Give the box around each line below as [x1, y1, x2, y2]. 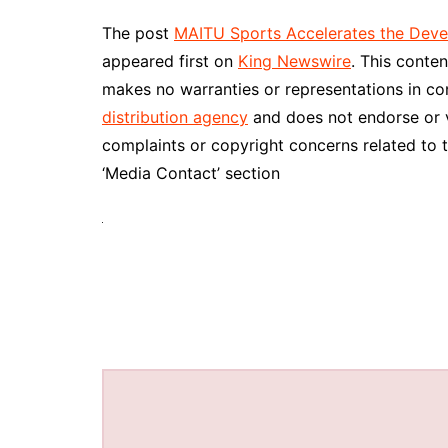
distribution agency [102, 107, 248, 127]
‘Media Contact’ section [102, 163, 280, 183]
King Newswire [238, 51, 351, 71]
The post [102, 23, 174, 43]
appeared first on [102, 51, 238, 71]
